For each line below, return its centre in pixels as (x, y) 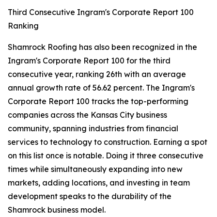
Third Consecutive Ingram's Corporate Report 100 (101, 12)
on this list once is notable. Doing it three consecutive (106, 155)
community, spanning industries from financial (93, 128)
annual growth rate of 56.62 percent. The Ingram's (101, 88)
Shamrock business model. (57, 210)
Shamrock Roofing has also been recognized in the (102, 47)
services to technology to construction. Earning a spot (108, 142)
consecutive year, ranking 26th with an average (97, 74)
